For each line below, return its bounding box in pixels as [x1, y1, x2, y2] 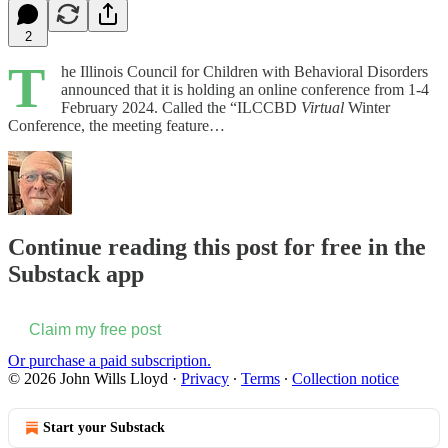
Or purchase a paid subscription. [8, 352, 211, 370]
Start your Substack [43, 420, 165, 436]
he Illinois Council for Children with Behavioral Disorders [61, 62, 428, 80]
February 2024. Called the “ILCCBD [61, 98, 301, 116]
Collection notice [292, 370, 399, 388]
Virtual [301, 98, 344, 116]
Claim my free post [29, 321, 161, 339]
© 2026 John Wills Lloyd [8, 370, 168, 388]
